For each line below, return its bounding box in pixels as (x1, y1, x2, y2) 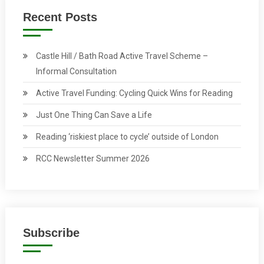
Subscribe (22, 226, 80, 239)
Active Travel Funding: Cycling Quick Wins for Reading (35, 88, 233, 98)
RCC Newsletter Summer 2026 (35, 153, 150, 163)
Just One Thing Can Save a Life (35, 110, 152, 120)
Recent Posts (22, 10, 97, 24)
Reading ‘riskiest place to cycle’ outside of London (35, 131, 219, 141)
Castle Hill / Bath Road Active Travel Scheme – (35, 51, 208, 61)
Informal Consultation (35, 66, 117, 76)
